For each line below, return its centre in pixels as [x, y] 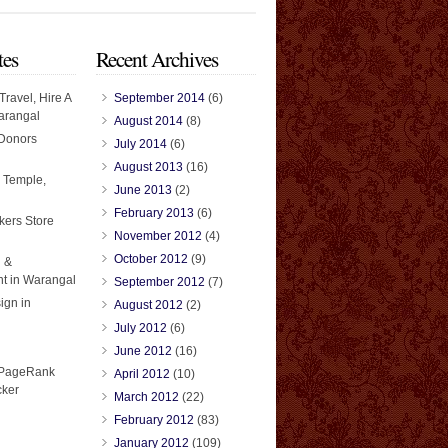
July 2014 [140, 144]
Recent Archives [157, 59]
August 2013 [148, 167]
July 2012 [140, 328]
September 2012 [159, 282]
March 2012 [146, 397]
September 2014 [159, 98]
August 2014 [148, 121]
